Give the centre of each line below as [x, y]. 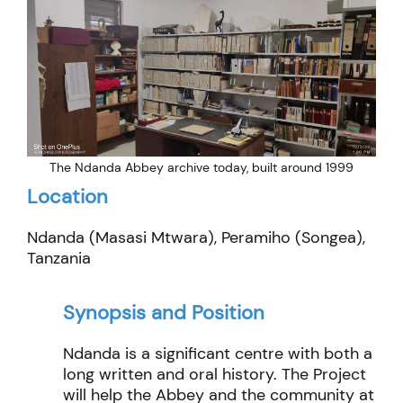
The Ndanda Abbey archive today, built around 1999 [201, 168]
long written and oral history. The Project [215, 375]
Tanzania [59, 259]
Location [67, 197]
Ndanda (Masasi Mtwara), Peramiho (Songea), [196, 238]
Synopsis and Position [164, 313]
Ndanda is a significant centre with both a [218, 354]
